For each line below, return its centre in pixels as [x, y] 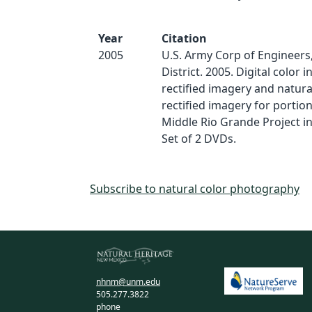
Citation [184, 38]
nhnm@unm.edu [128, 282]
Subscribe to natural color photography [195, 189]
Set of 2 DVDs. [198, 139]
